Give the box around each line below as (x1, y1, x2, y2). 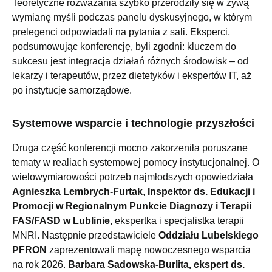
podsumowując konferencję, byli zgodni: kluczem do (12, 41, 236, 52)
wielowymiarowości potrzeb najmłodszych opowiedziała (12, 172, 253, 183)
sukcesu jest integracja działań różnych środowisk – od (12, 55, 248, 66)
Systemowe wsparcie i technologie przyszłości (12, 117, 254, 130)
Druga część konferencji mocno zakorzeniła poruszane (12, 143, 248, 154)
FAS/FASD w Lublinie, (12, 216, 112, 226)
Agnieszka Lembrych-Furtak (12, 186, 143, 197)
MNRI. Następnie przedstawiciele (12, 230, 158, 241)
